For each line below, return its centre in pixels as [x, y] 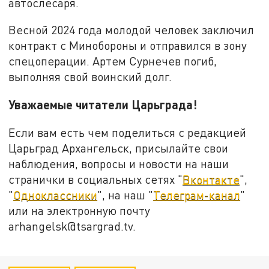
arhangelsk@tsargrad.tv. [72, 226]
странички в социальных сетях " [96, 179]
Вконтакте [211, 179]
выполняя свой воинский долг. [90, 77]
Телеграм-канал [197, 195]
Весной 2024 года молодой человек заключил [131, 30]
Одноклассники [56, 195]
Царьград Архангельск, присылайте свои [119, 148]
